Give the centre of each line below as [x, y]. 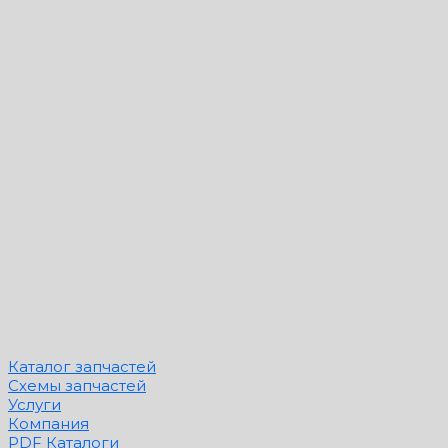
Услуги [34, 404]
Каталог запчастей [82, 366]
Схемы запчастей [77, 385]
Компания [48, 423]
